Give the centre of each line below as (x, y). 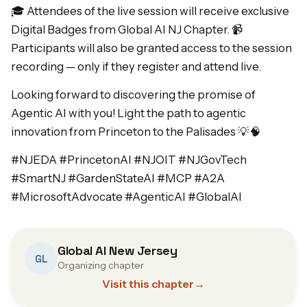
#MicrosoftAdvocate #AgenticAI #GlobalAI (126, 197)
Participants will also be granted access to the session (151, 48)
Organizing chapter (101, 265)
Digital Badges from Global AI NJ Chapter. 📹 (127, 29)
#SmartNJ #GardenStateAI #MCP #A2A (118, 178)
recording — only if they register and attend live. (136, 66)
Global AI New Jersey (118, 250)
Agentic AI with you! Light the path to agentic (128, 113)
